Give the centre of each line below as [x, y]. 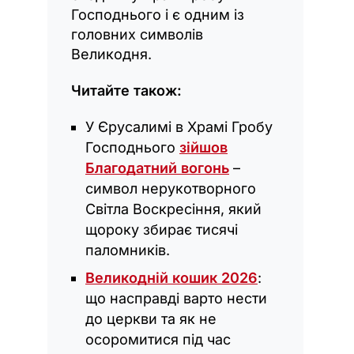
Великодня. [111, 55]
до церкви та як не [151, 319]
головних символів [137, 35]
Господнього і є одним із [158, 15]
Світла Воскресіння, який [173, 209]
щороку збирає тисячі [162, 230]
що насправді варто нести [176, 299]
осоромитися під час [158, 340]
